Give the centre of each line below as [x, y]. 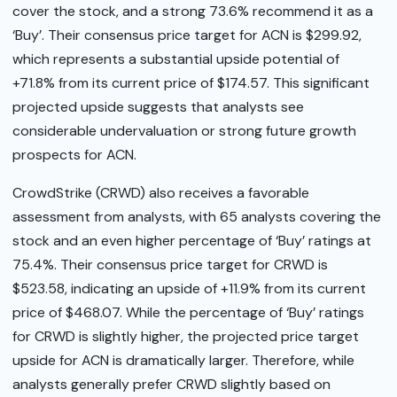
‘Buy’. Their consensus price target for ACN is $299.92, [187, 35]
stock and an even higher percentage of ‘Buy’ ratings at [192, 241]
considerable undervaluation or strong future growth [184, 131]
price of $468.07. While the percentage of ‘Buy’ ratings [188, 313]
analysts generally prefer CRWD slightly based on [171, 385]
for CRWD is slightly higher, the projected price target [186, 337]
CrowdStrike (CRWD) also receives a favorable [161, 193]
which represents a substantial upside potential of [176, 59]
